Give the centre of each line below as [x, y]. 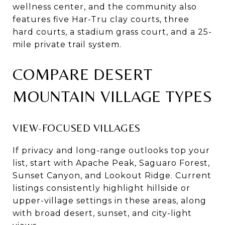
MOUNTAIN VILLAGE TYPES [113, 96]
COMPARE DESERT [83, 74]
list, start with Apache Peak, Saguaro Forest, [111, 163]
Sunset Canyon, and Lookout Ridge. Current [112, 175]
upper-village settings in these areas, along [109, 200]
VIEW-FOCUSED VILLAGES [77, 128]
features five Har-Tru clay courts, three [101, 19]
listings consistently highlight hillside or [101, 188]
